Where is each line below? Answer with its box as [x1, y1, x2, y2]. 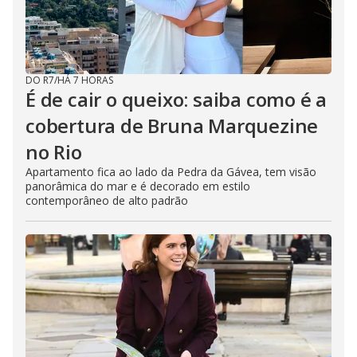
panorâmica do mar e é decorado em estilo [25, 178, 250, 194]
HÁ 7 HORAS [57, 73, 113, 88]
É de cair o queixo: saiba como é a [25, 86, 328, 113]
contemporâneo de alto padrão [25, 193, 188, 209]
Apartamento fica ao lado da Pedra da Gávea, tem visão [25, 164, 316, 180]
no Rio [25, 139, 82, 166]
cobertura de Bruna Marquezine [25, 112, 319, 139]
